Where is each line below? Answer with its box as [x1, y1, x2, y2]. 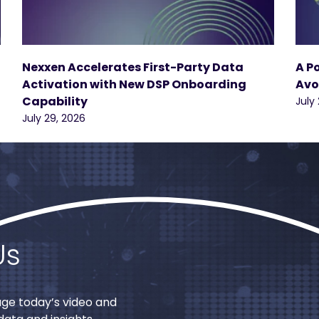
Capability [22, 93, 88, 110]
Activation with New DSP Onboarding [22, 76, 246, 93]
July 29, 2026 [22, 111, 85, 126]
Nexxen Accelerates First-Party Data [22, 59, 244, 76]
